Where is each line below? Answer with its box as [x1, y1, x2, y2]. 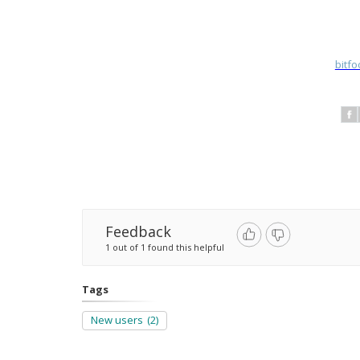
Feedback [105, 222, 171, 242]
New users [91, 313, 143, 328]
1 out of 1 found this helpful [105, 241, 224, 254]
